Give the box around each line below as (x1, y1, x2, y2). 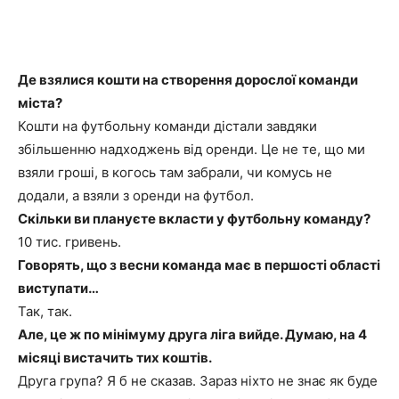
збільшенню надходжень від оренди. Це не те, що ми (18, 140, 365, 158)
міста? (18, 94, 62, 111)
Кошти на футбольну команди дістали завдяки (18, 117, 317, 134)
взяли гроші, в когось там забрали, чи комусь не (18, 163, 332, 181)
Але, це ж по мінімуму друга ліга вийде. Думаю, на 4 (18, 325, 367, 343)
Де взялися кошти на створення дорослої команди (18, 70, 358, 88)
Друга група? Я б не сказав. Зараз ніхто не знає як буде (18, 371, 378, 389)
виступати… (18, 279, 99, 297)
